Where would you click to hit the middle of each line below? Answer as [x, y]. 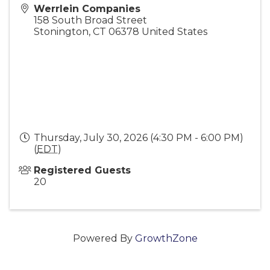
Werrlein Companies [87, 9]
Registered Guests [82, 171]
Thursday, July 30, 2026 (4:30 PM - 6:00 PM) [139, 138]
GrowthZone [166, 239]
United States [174, 32]
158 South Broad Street [90, 20]
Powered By [104, 239]
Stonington [61, 32]
